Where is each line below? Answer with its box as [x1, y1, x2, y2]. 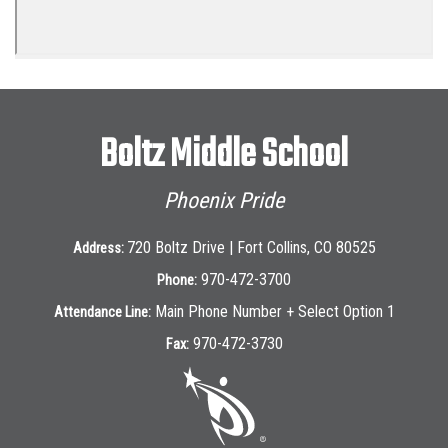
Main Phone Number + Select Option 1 [154, 302, 395, 321]
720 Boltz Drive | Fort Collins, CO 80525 [126, 238, 376, 257]
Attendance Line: [53, 304, 151, 321]
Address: [72, 240, 127, 257]
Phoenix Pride [164, 188, 284, 213]
